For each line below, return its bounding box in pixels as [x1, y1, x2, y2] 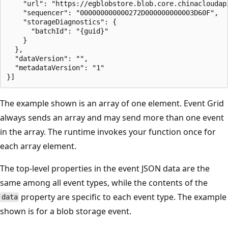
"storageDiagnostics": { [7, 17, 117, 26]
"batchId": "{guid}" [7, 26, 108, 35]
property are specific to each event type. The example [19, 191, 227, 203]
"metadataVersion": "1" [7, 63, 104, 72]
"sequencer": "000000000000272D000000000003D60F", [7, 8, 218, 17]
